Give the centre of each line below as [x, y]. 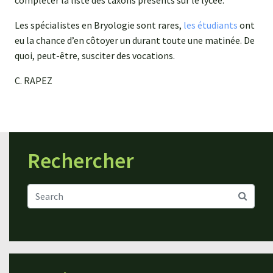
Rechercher [81, 161]
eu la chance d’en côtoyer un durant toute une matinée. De [135, 41]
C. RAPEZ [34, 81]
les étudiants [211, 25]
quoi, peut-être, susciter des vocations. [95, 56]
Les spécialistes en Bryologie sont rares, [99, 25]
